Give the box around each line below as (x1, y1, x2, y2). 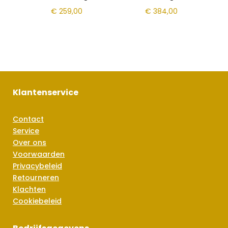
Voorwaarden (13, 149, 65, 159)
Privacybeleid (13, 160, 62, 171)
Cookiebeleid (13, 195, 62, 206)
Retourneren (13, 172, 59, 183)
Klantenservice (13, 86, 78, 98)
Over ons (13, 137, 46, 148)
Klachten (13, 184, 46, 194)
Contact (13, 113, 44, 124)
